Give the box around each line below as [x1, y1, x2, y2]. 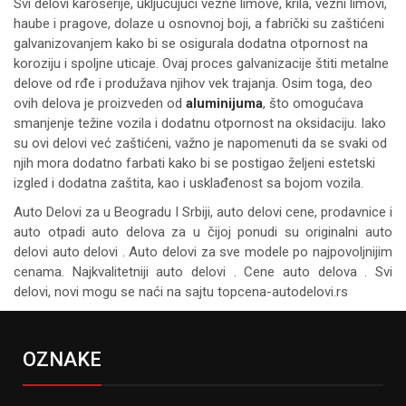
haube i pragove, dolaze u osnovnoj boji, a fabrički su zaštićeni [14, 14, 384, 32]
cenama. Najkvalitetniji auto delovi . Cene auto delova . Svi [14, 263, 392, 280]
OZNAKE [23, 347, 101, 371]
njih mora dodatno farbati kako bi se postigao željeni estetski [14, 154, 375, 171]
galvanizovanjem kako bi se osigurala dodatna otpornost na [14, 34, 368, 52]
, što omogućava [263, 94, 363, 111]
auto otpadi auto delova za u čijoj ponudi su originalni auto [14, 223, 392, 240]
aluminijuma [186, 94, 263, 111]
